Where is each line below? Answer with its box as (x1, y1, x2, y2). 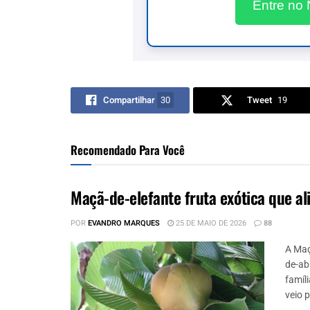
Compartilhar (103, 93, 156, 107)
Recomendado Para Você (71, 140, 185, 158)
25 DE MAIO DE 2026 (174, 217, 246, 229)
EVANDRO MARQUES (88, 217, 160, 229)
